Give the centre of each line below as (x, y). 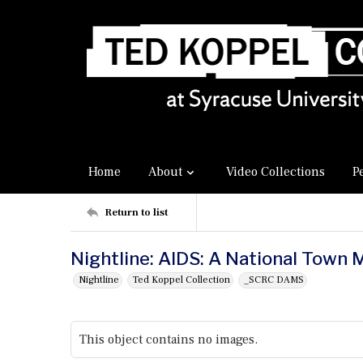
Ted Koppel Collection (181, 280)
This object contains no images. (169, 340)
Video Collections (275, 172)
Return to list (136, 212)
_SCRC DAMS (274, 280)
